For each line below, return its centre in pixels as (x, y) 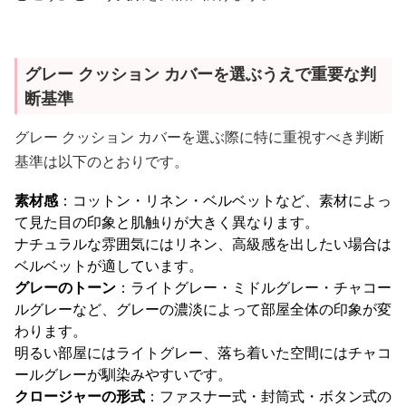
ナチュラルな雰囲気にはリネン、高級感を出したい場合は (203, 244)
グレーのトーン (65, 287)
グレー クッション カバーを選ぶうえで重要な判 (200, 73)
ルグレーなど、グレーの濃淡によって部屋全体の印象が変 (203, 309)
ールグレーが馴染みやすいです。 (123, 374)
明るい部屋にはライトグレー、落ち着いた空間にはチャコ (203, 353)
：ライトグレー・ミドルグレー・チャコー (254, 287)
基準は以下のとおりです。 (101, 161)
